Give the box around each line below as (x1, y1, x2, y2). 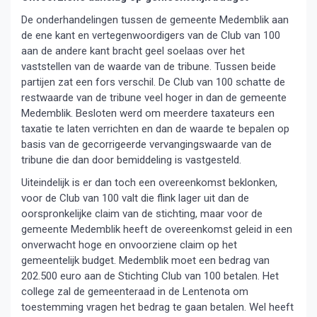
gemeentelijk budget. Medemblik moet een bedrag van (21, 254, 270, 267)
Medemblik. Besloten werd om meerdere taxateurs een (21, 107, 275, 120)
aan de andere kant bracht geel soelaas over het (21, 45, 245, 57)
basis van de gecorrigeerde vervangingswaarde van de (21, 138, 272, 151)
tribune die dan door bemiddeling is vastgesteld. (21, 154, 241, 166)
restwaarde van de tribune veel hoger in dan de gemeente (21, 91, 287, 104)
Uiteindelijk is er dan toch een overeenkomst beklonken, (21, 176, 277, 189)
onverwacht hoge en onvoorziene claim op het (21, 238, 237, 251)
